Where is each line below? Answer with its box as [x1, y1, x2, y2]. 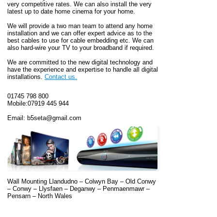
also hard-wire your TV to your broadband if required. [7, 44, 154, 51]
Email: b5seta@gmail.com [7, 114, 81, 122]
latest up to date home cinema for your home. [7, 7, 135, 15]
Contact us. [45, 73, 77, 80]
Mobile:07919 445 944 [7, 99, 69, 107]
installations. [7, 73, 45, 80]
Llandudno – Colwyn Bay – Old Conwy [49, 178, 156, 186]
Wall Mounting [7, 178, 49, 186]
